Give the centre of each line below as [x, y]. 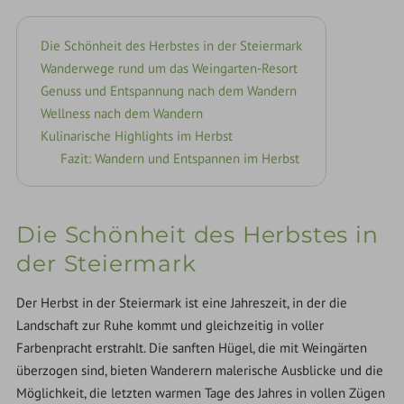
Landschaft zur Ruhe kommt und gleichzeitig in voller [170, 326]
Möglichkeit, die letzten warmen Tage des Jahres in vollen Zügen [201, 393]
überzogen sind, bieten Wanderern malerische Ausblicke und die [200, 371]
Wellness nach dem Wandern [122, 113]
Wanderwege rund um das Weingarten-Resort [170, 68]
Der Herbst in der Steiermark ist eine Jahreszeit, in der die [182, 303]
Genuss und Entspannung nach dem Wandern [169, 90]
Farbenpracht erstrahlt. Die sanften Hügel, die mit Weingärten [192, 348]
